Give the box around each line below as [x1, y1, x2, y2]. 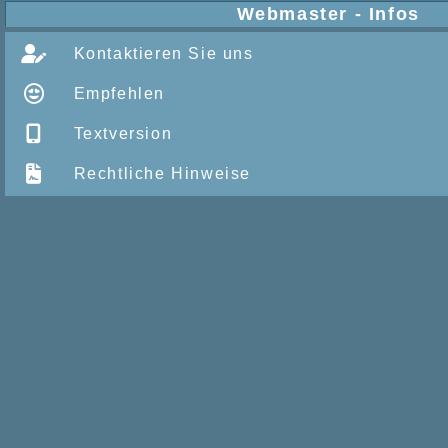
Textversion [68, 124, 173, 142]
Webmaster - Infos [236, 3, 420, 24]
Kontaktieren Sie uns [68, 44, 254, 62]
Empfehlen [68, 84, 165, 102]
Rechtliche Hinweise [68, 164, 251, 182]
